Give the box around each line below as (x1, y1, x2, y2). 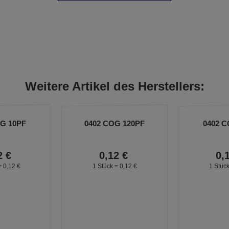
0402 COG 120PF (84, 119, 145, 128)
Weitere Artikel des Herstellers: (25, 79, 204, 93)
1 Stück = (92, 163, 120, 169)
